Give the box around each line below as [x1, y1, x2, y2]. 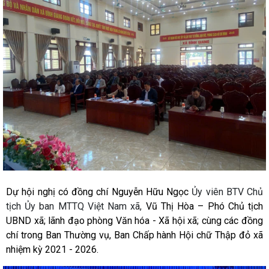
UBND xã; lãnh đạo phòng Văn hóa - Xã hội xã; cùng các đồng [6, 215, 263, 227]
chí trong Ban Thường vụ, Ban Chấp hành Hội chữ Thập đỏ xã [6, 229, 263, 241]
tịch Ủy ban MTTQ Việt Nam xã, [6, 201, 146, 213]
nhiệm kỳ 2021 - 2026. [6, 244, 98, 256]
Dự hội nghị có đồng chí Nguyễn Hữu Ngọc [6, 186, 192, 198]
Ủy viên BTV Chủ [192, 186, 263, 198]
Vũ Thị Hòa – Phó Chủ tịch [145, 201, 264, 213]
